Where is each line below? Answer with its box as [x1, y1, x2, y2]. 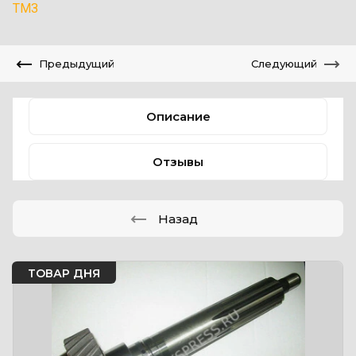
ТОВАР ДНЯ [28, 266, 100, 281]
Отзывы [153, 154, 203, 169]
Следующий [251, 57, 317, 70]
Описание [145, 109, 211, 124]
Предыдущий [39, 57, 114, 70]
